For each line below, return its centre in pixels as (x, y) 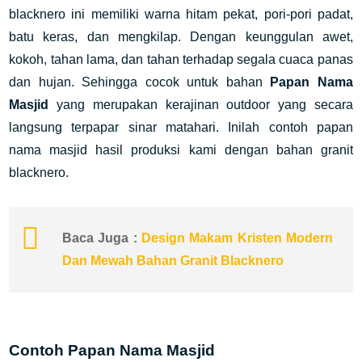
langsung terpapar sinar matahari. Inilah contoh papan (181, 127)
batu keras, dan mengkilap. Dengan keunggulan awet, (181, 37)
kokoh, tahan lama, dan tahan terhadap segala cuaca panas (181, 59)
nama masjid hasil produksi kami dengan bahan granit (181, 150)
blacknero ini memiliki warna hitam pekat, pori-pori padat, (181, 14)
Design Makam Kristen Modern (237, 238)
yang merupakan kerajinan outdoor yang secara (204, 105)
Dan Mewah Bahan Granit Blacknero (173, 261)
